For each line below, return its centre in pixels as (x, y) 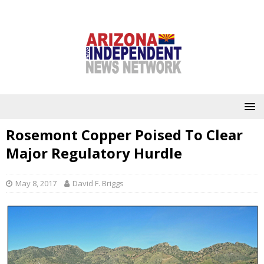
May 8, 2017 (36, 183)
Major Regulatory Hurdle (94, 153)
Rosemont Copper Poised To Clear (124, 135)
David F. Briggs (98, 183)
